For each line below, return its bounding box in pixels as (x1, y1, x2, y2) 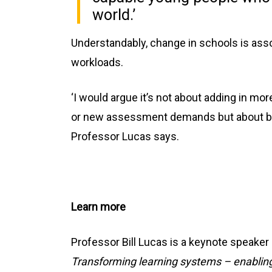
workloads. (71, 56, 123, 69)
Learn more (71, 200, 126, 213)
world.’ (92, 6, 135, 24)
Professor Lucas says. (71, 130, 179, 143)
